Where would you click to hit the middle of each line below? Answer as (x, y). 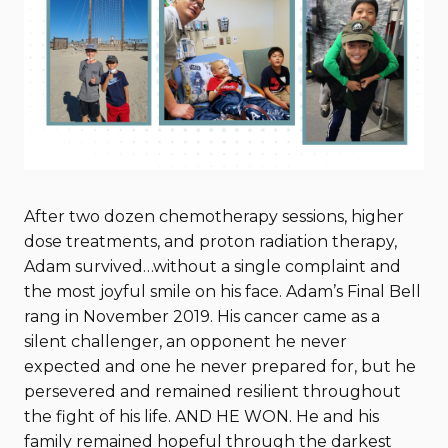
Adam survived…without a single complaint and (212, 266)
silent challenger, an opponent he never (185, 341)
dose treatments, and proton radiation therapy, (210, 241)
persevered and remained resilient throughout (212, 391)
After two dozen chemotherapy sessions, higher (214, 216)
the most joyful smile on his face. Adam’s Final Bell (222, 291)
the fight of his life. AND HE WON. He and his (201, 416)
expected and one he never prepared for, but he (220, 366)
